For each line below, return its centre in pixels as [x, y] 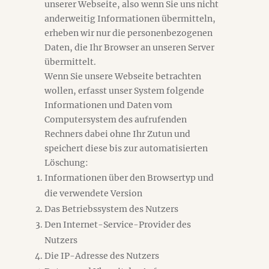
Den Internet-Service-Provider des [118, 225]
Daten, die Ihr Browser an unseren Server [129, 47]
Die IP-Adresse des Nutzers [102, 256]
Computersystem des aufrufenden [116, 119]
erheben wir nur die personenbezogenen [128, 33]
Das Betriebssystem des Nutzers [111, 209]
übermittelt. [70, 62]
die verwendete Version [93, 193]
